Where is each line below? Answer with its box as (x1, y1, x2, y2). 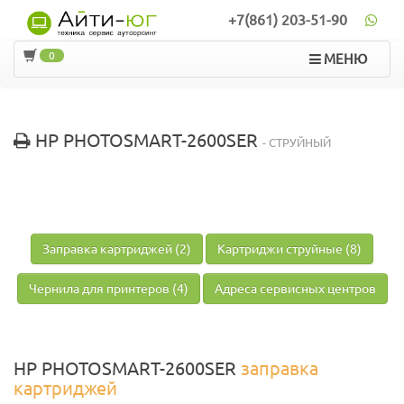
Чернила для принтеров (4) (28, 281, 188, 297)
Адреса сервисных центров (214, 281, 376, 297)
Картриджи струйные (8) (217, 242, 362, 257)
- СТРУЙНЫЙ (262, 136, 331, 150)
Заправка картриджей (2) (42, 242, 191, 257)
